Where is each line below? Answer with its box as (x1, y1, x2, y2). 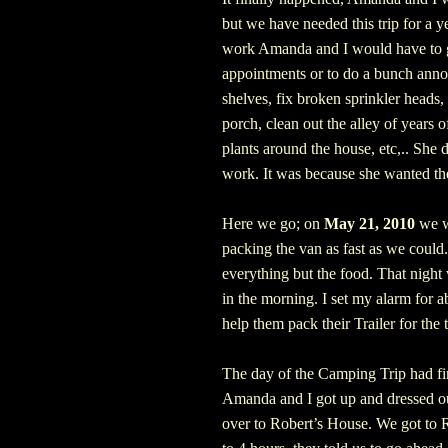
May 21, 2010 (324, 215, 415, 233)
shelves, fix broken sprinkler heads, (222, 90, 444, 108)
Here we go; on (222, 215, 324, 233)
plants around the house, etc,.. (222, 140, 409, 158)
